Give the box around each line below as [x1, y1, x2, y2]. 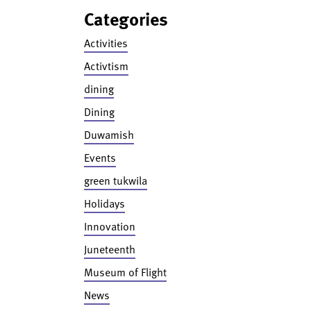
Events [83, 149, 116, 166]
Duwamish [83, 126, 134, 143]
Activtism [83, 58, 128, 74]
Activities [83, 35, 128, 51]
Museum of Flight [83, 264, 167, 280]
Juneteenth [83, 241, 135, 258]
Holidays [83, 195, 125, 212]
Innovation [83, 218, 135, 235]
